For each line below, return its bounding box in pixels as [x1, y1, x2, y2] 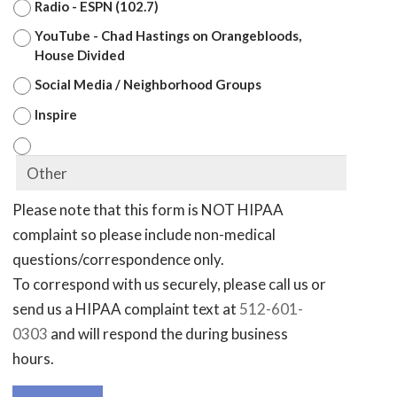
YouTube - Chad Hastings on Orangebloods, [35, 27, 302, 43]
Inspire [35, 105, 78, 122]
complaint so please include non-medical [12, 225, 276, 244]
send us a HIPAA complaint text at [12, 300, 240, 318]
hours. [12, 349, 55, 368]
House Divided [35, 47, 126, 63]
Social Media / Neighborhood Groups [35, 75, 262, 92]
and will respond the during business [48, 324, 289, 343]
